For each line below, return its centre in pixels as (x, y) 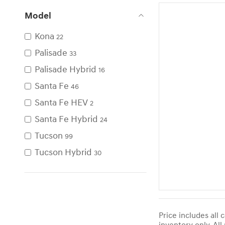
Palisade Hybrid (66, 69)
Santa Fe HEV (61, 102)
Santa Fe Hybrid (66, 119)
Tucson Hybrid (63, 152)
